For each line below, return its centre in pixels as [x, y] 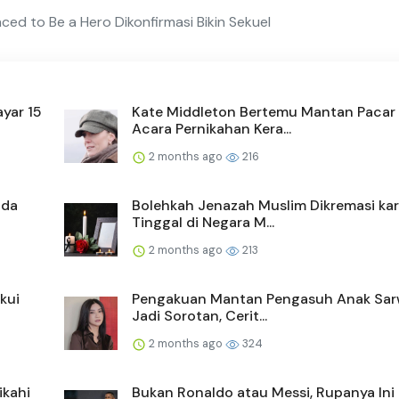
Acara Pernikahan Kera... [212, 129]
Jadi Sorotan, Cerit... [199, 316]
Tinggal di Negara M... [203, 223]
